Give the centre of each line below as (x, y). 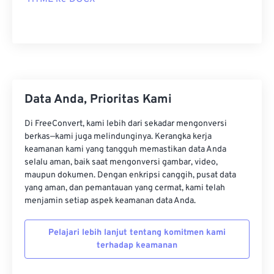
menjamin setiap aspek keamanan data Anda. (110, 201)
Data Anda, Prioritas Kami (98, 100)
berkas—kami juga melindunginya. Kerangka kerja (118, 137)
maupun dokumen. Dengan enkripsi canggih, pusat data (130, 176)
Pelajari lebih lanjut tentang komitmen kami (137, 233)
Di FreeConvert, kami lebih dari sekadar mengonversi (126, 124)
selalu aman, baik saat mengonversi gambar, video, (121, 163)
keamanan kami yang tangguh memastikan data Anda (125, 150)
